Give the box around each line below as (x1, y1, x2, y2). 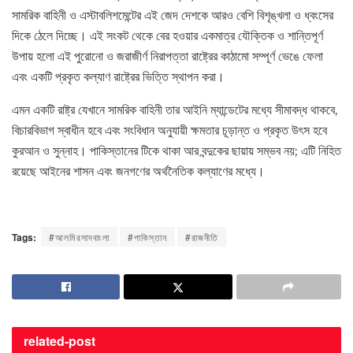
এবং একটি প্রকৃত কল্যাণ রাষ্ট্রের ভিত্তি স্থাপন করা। (12, 67, 225, 85)
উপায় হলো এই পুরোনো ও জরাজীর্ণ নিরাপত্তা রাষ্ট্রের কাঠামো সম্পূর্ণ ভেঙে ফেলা (12, 46, 323, 65)
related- (24, 331, 69, 350)
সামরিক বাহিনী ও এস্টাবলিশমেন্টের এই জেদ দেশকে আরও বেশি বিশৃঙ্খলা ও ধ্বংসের (12, 6, 333, 24)
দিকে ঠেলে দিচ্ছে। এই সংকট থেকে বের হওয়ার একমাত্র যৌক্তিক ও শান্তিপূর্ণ (12, 26, 323, 44)
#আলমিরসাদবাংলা (49, 229, 110, 243)
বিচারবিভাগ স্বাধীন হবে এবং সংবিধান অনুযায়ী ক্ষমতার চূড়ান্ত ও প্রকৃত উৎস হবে (12, 121, 327, 139)
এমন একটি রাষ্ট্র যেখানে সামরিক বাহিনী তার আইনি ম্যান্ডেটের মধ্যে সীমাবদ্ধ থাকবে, (12, 100, 337, 118)
